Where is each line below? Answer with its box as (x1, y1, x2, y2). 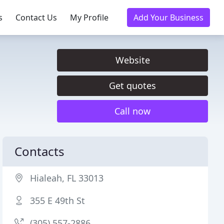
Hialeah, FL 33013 (30, 172, 104, 184)
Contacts (14, 143, 65, 159)
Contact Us (15, 12, 57, 23)
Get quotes (109, 79, 156, 91)
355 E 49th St (30, 194, 85, 206)
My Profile (70, 12, 108, 23)
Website (115, 54, 150, 66)
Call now (114, 105, 150, 117)
